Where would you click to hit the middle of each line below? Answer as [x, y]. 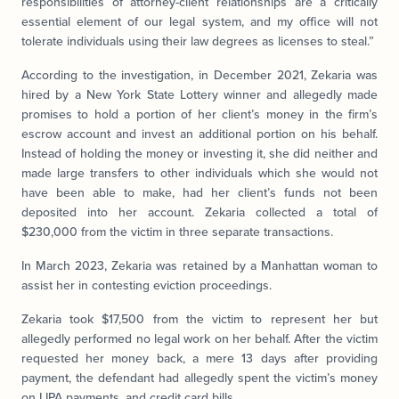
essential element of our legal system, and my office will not [199, 21]
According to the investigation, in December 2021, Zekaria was [199, 75]
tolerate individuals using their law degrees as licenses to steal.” [198, 41]
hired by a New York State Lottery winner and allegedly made [199, 94]
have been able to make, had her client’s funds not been [199, 192]
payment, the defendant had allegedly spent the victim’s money [199, 378]
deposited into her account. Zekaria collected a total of [199, 212]
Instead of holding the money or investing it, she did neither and [199, 153]
